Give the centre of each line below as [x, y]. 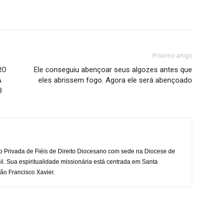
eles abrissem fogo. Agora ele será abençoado [115, 80]
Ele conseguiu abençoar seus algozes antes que [113, 70]
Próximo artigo [172, 56]
